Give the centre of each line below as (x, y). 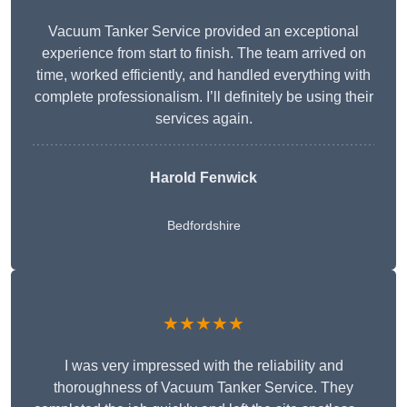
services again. (203, 119)
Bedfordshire (203, 226)
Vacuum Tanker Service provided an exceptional (203, 32)
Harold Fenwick (203, 178)
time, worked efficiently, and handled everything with (203, 75)
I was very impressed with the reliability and (203, 366)
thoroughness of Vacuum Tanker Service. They (203, 388)
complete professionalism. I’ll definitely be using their (203, 97)
